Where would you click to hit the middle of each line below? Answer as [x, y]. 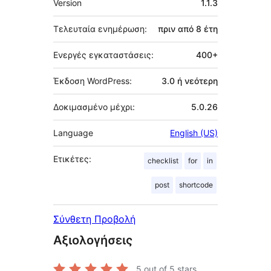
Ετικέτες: [72, 158]
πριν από [177, 28]
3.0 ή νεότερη [190, 80]
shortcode [196, 184]
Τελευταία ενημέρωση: [100, 28]
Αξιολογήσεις [93, 240]
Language [73, 132]
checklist [163, 160]
